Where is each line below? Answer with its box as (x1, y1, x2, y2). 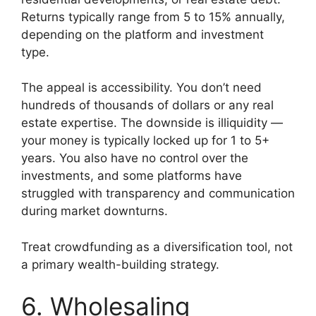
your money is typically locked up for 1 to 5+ (21, 133, 269, 148)
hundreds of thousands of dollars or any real (21, 98, 274, 113)
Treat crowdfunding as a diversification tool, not (21, 239, 293, 254)
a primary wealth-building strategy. (21, 257, 219, 272)
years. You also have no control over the (21, 151, 248, 166)
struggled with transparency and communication (21, 186, 295, 201)
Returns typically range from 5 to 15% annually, (21, 9, 285, 24)
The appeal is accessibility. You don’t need (21, 80, 262, 95)
